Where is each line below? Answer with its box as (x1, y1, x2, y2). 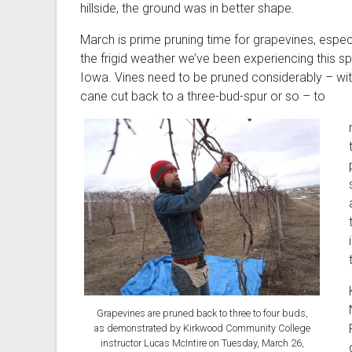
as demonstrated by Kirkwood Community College (93, 321, 310, 334)
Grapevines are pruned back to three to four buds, (96, 306, 308, 319)
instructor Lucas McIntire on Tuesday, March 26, (100, 336, 304, 349)
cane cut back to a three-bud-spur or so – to (80, 89, 325, 104)
